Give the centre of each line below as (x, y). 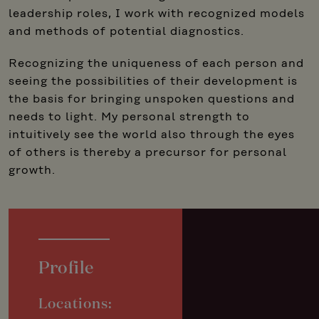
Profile (66, 268)
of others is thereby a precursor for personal (148, 153)
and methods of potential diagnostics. (126, 32)
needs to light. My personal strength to (129, 117)
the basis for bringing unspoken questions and (152, 100)
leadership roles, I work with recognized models (157, 14)
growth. (32, 171)
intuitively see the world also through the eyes (152, 135)
